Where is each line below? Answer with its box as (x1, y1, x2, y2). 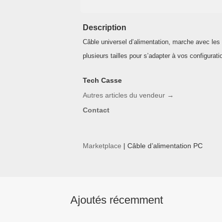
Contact (82, 106, 110, 114)
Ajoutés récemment (70, 194, 163, 207)
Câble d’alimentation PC (127, 142, 203, 150)
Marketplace (82, 142, 121, 150)
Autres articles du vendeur (82, 91, 167, 99)
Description (82, 23, 126, 32)
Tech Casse (82, 76, 122, 84)
